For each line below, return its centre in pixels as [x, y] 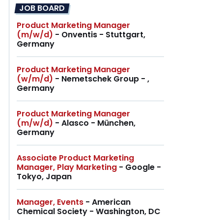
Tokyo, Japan [44, 177]
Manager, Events [50, 202]
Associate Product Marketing [75, 158]
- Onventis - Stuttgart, [99, 35]
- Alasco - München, [94, 123]
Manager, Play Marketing [67, 167]
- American [107, 202]
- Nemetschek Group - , [101, 79]
